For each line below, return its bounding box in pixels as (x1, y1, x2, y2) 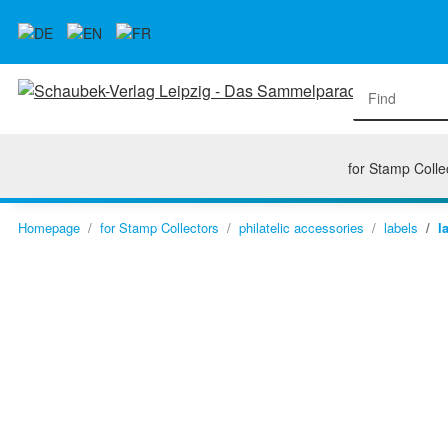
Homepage (18, 218, 80, 237)
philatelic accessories (239, 218, 364, 237)
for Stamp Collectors (100, 218, 219, 237)
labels (384, 218, 418, 237)
